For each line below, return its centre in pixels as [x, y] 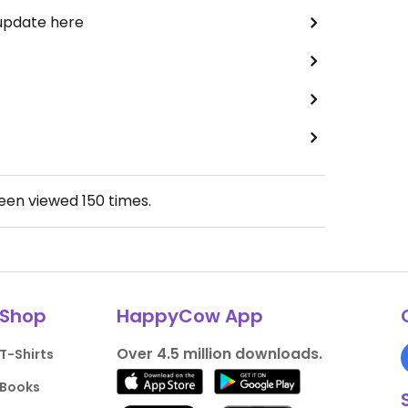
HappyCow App [189, 316]
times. [128, 201]
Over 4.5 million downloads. [219, 354]
